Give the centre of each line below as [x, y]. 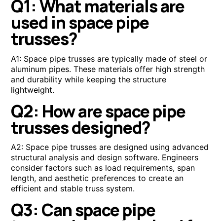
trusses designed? [81, 127]
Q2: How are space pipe [98, 111]
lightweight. [33, 90]
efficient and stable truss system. [73, 188]
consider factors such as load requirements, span [103, 167]
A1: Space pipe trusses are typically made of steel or [109, 58]
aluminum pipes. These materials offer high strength [108, 69]
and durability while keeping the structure [89, 79]
